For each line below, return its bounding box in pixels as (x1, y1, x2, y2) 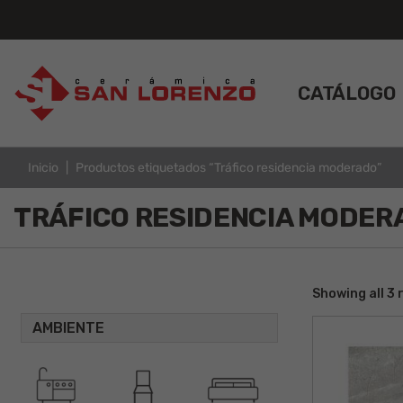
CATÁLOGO (298, 81, 396, 104)
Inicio (28, 159, 58, 175)
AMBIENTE (32, 318, 104, 336)
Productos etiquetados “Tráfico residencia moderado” (76, 159, 381, 175)
